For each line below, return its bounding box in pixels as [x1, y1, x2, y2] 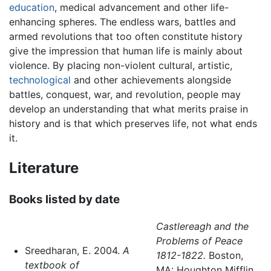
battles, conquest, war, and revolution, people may [9, 88, 241, 100]
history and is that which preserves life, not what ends [9, 117, 257, 129]
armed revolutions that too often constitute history [9, 30, 243, 42]
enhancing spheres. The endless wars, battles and [9, 15, 236, 28]
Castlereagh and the [155, 220, 249, 233]
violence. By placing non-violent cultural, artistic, [9, 59, 232, 71]
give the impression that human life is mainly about [9, 44, 243, 57]
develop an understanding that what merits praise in [9, 102, 248, 115]
